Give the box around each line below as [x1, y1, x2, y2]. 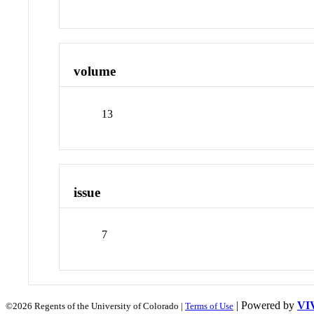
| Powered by [233, 299, 297, 312]
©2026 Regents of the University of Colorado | [6, 301, 185, 312]
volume [74, 64, 116, 79]
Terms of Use [185, 301, 233, 312]
